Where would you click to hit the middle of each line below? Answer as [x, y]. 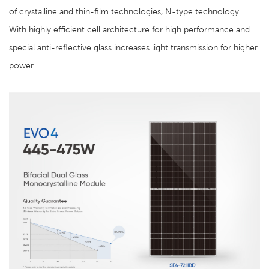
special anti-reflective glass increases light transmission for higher [133, 47]
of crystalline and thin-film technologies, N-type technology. [125, 11]
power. [22, 65]
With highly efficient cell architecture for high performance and [129, 29]
